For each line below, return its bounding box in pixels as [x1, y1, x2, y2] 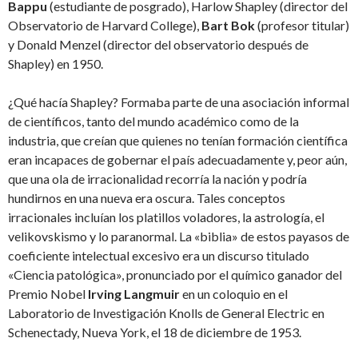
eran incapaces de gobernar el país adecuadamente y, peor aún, [8, 152, 347, 168]
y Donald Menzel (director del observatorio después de [8, 37, 308, 53]
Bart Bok [201, 18, 255, 34]
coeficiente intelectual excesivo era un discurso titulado [8, 248, 309, 264]
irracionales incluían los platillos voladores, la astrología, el [8, 209, 324, 225]
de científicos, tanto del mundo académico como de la [8, 113, 299, 129]
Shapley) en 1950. [8, 56, 103, 72]
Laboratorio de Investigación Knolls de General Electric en [8, 305, 324, 321]
